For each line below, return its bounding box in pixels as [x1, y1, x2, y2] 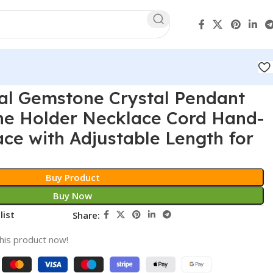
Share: [73, 208, 101, 221]
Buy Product [45, 171, 100, 183]
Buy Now [53, 190, 93, 202]
